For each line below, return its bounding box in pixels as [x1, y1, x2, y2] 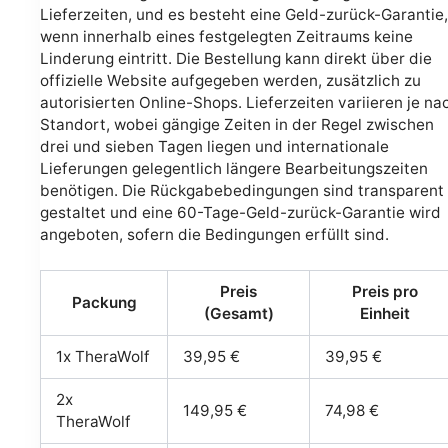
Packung [71, 293, 137, 313]
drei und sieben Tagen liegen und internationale [40, 136, 389, 156]
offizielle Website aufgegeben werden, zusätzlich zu [40, 70, 421, 90]
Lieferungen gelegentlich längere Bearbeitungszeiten [40, 158, 428, 178]
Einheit [360, 304, 410, 324]
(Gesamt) [203, 304, 274, 324]
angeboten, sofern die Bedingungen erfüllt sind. [40, 224, 389, 244]
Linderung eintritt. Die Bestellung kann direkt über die [40, 48, 432, 68]
